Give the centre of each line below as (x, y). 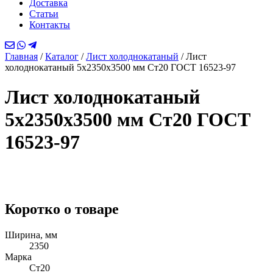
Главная (21, 56)
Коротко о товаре (62, 209)
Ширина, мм (31, 235)
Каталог (62, 56)
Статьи (44, 14)
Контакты (50, 25)
